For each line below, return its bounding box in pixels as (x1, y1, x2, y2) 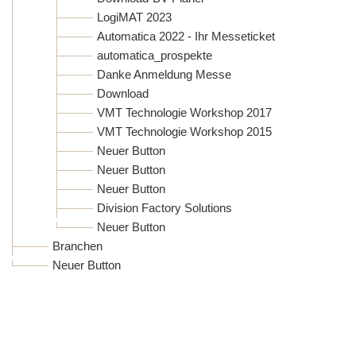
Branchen (52, 238, 103, 253)
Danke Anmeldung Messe (97, 67, 231, 81)
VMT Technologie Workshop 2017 (97, 105, 272, 119)
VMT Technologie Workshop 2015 (97, 124, 272, 138)
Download (97, 86, 149, 100)
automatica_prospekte (97, 48, 212, 62)
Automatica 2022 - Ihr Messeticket (97, 29, 275, 43)
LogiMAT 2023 (97, 10, 172, 24)
